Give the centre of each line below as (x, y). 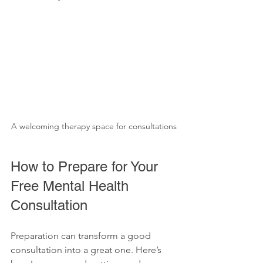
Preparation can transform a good (82, 236)
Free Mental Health (72, 186)
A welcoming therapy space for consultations (94, 127)
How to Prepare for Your (86, 167)
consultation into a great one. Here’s (87, 250)
